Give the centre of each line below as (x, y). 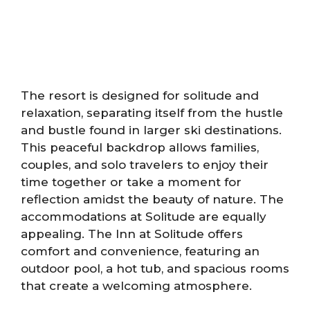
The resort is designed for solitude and (140, 96)
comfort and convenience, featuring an (140, 252)
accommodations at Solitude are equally (144, 217)
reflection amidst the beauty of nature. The (152, 200)
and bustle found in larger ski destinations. (151, 130)
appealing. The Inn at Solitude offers (132, 234)
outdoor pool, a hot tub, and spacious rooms (155, 269)
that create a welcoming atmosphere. (136, 286)
